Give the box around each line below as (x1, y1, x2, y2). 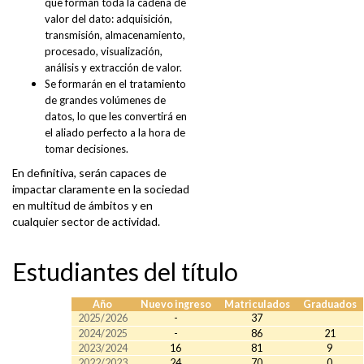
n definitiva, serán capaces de (18, 166, 167, 180)
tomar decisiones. (45, 142, 128, 156)
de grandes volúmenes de (45, 93, 166, 107)
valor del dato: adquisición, (45, 12, 172, 26)
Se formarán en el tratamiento (45, 77, 186, 91)
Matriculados (223, 298, 290, 311)
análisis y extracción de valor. (45, 61, 182, 75)
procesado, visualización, (45, 45, 162, 58)
